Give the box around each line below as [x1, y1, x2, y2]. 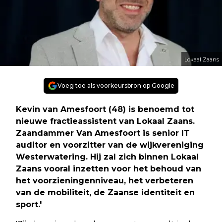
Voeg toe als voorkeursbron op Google [57, 81, 174, 89]
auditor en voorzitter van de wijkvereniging [16, 140, 204, 150]
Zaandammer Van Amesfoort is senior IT [16, 128, 190, 138]
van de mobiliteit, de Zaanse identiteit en [16, 187, 195, 197]
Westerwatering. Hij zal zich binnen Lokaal [16, 152, 199, 162]
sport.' [16, 199, 42, 209]
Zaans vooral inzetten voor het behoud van [16, 164, 201, 173]
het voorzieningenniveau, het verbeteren [16, 175, 193, 185]
